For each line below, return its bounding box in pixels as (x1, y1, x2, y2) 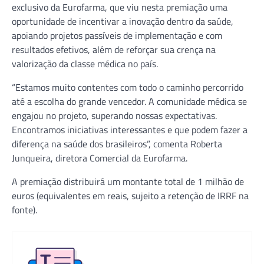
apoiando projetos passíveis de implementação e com (12, 28, 222, 42)
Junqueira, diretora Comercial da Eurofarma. (12, 150, 187, 165)
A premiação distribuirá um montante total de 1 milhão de (12, 174, 244, 189)
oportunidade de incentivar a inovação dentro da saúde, (12, 14, 233, 28)
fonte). (12, 202, 37, 217)
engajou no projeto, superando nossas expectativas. (12, 108, 217, 123)
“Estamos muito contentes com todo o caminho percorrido (12, 80, 243, 94)
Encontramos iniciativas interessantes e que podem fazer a (12, 122, 247, 137)
